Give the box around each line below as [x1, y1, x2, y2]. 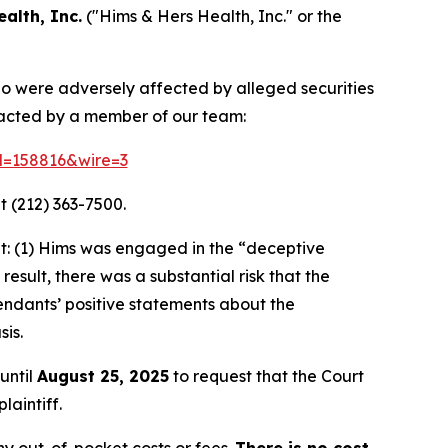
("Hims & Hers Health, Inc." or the [82, 6, 342, 26]
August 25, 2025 [37, 366, 169, 386]
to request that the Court [169, 366, 364, 386]
